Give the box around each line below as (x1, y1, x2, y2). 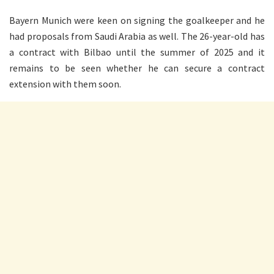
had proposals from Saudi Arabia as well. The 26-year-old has (9, 30, 265, 43)
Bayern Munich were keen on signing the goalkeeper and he (9, 14, 265, 27)
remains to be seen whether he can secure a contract (9, 62, 265, 75)
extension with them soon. (9, 78, 121, 91)
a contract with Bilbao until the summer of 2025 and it (9, 46, 265, 59)
